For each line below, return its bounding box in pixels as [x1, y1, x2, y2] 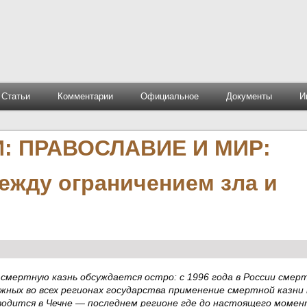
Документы [225, 91, 272, 101]
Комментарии [57, 91, 113, 101]
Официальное [140, 91, 199, 101]
